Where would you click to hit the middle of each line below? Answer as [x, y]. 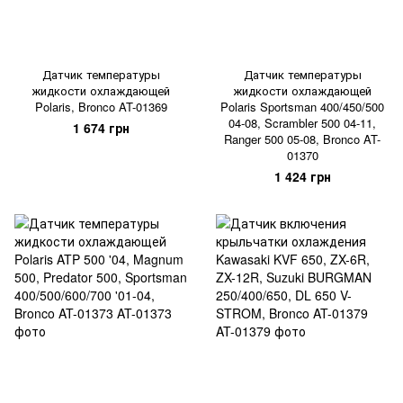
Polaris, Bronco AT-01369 [101, 107]
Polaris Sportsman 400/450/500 [302, 107]
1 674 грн [101, 128]
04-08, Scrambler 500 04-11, [302, 123]
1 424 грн [302, 176]
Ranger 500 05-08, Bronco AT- [302, 139]
